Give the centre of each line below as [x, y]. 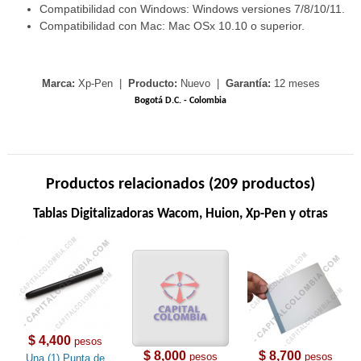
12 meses [295, 84]
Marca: [58, 84]
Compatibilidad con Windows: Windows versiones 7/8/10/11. [193, 9]
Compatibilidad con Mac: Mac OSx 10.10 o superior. [172, 26]
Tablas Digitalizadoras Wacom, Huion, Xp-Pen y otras [180, 214]
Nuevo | [201, 84]
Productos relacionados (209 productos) [180, 185]
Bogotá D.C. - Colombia [180, 101]
